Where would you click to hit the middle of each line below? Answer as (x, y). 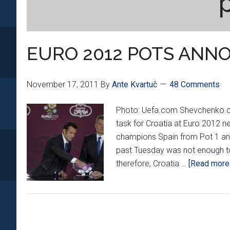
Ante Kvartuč (135, 84)
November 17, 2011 (63, 84)
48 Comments (195, 84)
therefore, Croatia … (152, 164)
